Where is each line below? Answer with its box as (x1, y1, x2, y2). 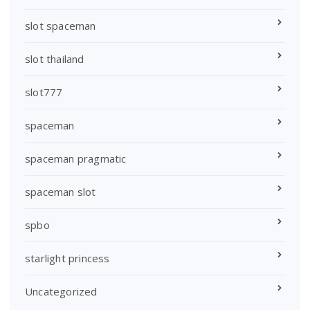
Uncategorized (25, 284, 98, 298)
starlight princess (25, 250, 110, 265)
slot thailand (25, 51, 84, 66)
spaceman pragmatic (25, 151, 127, 165)
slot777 (25, 84, 63, 99)
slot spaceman (25, 18, 96, 33)
